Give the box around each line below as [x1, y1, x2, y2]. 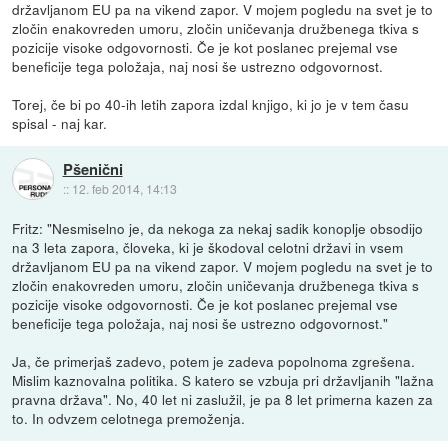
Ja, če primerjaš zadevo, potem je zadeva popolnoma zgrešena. [12, 351, 416, 372]
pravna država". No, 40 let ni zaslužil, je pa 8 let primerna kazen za [12, 389, 434, 410]
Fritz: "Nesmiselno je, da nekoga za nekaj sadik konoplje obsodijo [12, 218, 424, 239]
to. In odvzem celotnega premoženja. [12, 408, 246, 429]
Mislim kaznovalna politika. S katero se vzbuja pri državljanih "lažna [12, 370, 435, 391]
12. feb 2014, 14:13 [71, 179, 177, 197]
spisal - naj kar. [12, 113, 108, 134]
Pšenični [62, 157, 123, 180]
